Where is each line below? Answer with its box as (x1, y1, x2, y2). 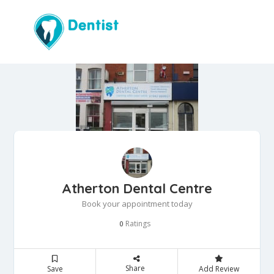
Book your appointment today (81, 198, 193, 210)
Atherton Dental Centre (62, 180, 212, 198)
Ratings (124, 218, 150, 229)
